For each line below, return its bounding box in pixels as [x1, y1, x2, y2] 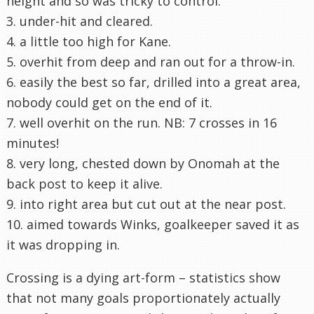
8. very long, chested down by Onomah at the [6, 154, 280, 172]
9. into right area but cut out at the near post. [6, 195, 286, 212]
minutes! [6, 134, 59, 151]
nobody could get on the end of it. [6, 93, 212, 111]
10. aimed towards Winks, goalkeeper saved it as [6, 215, 299, 233]
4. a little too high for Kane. [6, 32, 171, 50]
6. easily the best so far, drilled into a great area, [6, 73, 301, 90]
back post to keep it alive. [6, 175, 163, 192]
